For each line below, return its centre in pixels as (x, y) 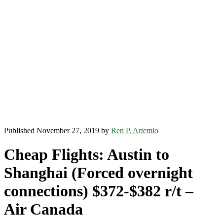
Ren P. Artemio (135, 130)
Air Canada (43, 209)
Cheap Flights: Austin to (87, 155)
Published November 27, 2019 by (57, 130)
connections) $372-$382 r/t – (99, 191)
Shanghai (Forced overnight (98, 173)
